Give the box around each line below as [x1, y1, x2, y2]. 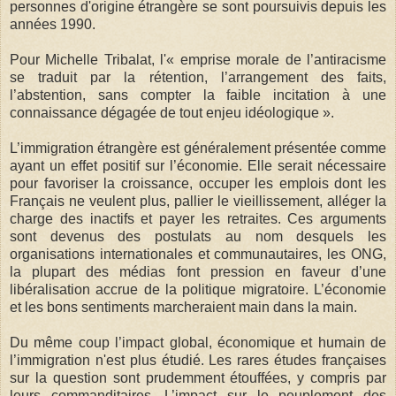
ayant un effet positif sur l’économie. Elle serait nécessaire [10, 157, 386, 173]
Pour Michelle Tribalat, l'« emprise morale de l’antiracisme [10, 51, 386, 67]
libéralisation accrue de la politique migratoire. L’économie [10, 281, 386, 297]
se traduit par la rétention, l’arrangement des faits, [10, 69, 386, 85]
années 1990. [10, 16, 95, 32]
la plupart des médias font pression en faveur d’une [10, 263, 386, 279]
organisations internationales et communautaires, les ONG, [10, 246, 386, 262]
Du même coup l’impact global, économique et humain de [10, 334, 386, 350]
